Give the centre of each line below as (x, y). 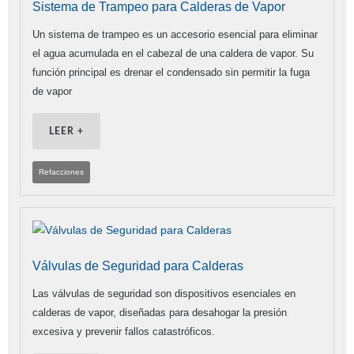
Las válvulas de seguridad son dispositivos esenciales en (164, 294)
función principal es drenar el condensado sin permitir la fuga (171, 73)
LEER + (66, 132)
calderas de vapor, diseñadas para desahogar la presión (160, 313)
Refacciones (61, 172)
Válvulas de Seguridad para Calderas (138, 266)
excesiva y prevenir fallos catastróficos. (124, 332)
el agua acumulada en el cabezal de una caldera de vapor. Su (173, 54)
